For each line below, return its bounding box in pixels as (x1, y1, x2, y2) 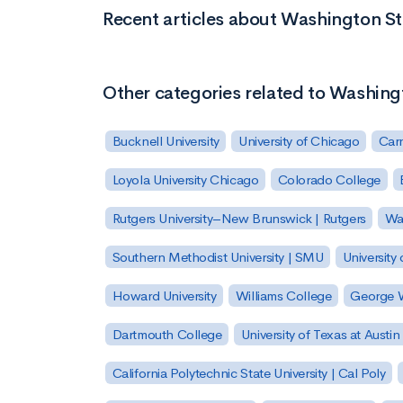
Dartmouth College (112, 325, 222, 343)
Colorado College (277, 171, 381, 189)
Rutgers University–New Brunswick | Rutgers (112, 210, 366, 228)
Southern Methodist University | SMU (112, 248, 324, 266)
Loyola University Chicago (112, 171, 259, 189)
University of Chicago (237, 132, 360, 150)
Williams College (235, 286, 332, 304)
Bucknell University (112, 132, 219, 150)
